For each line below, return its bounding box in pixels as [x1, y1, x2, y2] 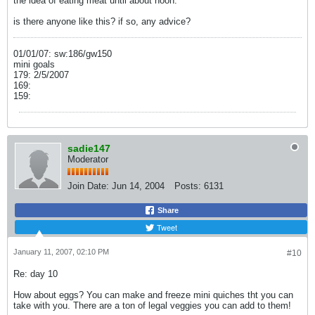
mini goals [13, 59, 55, 70]
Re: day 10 [13, 269, 58, 279]
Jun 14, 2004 [112, 181, 165, 191]
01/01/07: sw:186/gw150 [13, 49, 112, 59]
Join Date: [67, 181, 109, 191]
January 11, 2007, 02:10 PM [13, 247, 109, 256]
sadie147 [67, 143, 110, 154]
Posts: [174, 181, 201, 191]
